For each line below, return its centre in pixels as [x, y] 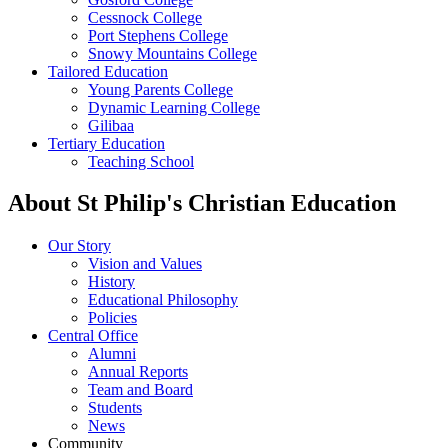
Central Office [93, 336]
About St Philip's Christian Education [202, 203]
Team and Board [140, 390]
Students [115, 408]
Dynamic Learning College [174, 107]
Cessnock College [145, 17]
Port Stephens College [158, 35]
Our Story [79, 246]
